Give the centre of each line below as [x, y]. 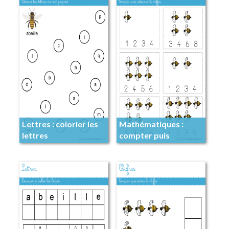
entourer [136, 146]
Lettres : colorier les [60, 124]
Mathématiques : [151, 124]
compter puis [144, 135]
